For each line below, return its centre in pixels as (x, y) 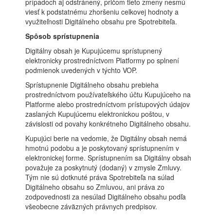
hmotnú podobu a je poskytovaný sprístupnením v (102, 148)
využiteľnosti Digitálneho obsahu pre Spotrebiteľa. (101, 21)
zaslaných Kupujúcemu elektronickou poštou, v (98, 114)
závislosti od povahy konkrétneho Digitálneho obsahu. (108, 124)
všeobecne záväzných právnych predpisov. (91, 206)
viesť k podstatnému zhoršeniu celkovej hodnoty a (102, 12)
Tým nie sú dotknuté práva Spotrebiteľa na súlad (100, 177)
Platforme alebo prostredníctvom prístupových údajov (108, 104)
